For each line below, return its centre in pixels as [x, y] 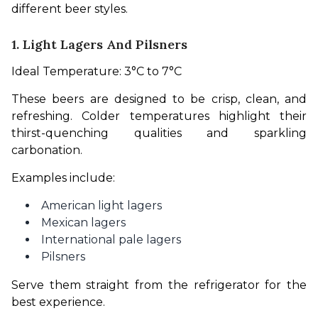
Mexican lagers [83, 222]
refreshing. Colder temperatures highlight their [159, 116]
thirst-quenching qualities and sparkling [159, 133]
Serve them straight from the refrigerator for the [159, 285]
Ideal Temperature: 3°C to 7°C [97, 71]
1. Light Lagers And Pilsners [99, 44]
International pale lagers [111, 239]
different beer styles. [70, 9]
